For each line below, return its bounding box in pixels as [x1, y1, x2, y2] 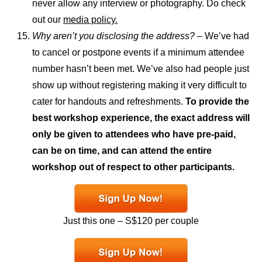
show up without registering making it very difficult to [32, 80, 247, 91]
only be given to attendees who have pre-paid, [32, 129, 236, 140]
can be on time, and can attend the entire [32, 146, 212, 156]
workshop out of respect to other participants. [32, 162, 235, 173]
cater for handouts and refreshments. [32, 96, 185, 107]
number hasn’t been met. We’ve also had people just [32, 64, 249, 74]
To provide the [185, 96, 249, 107]
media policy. [63, 15, 118, 25]
